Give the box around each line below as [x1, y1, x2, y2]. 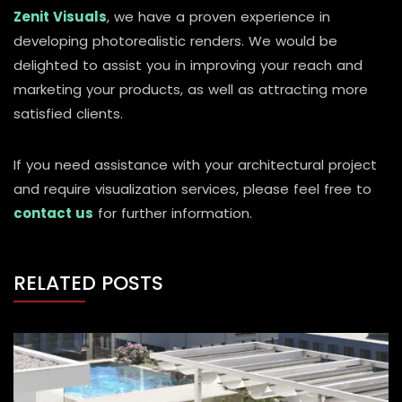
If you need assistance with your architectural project [13, 154, 377, 174]
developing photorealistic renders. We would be [13, 31, 337, 50]
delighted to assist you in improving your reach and [13, 55, 363, 74]
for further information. [93, 203, 252, 223]
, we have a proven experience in [107, 6, 330, 26]
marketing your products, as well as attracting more [13, 79, 368, 99]
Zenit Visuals [13, 6, 107, 26]
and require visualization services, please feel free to [13, 179, 371, 198]
